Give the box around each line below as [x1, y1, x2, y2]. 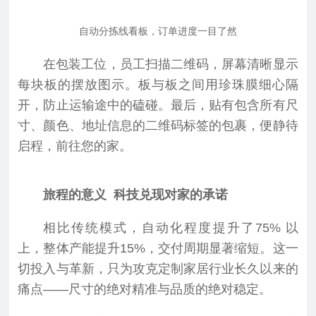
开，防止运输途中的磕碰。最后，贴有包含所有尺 [18, 97, 298, 112]
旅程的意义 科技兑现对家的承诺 [43, 187, 229, 202]
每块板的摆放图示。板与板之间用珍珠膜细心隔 [18, 77, 298, 92]
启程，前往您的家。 [18, 138, 133, 153]
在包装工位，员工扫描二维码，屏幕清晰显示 [43, 56, 298, 71]
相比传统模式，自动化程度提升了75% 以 [43, 220, 298, 235]
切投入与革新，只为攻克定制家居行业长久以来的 [18, 261, 298, 276]
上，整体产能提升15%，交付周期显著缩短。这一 [18, 241, 298, 255]
